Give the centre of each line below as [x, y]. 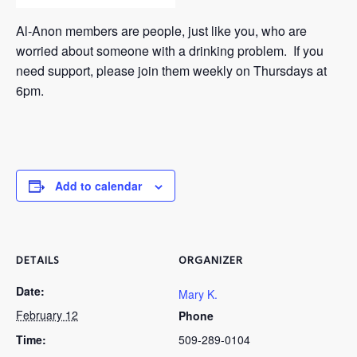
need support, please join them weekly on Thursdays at [171, 71]
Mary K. [198, 294]
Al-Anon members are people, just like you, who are [161, 31]
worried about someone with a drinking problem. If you [170, 51]
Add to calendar [98, 186]
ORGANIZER [211, 261]
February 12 [47, 315]
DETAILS [38, 261]
